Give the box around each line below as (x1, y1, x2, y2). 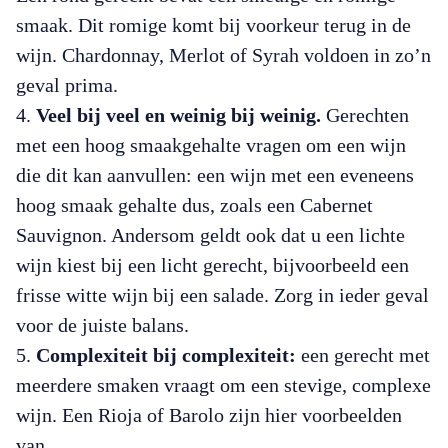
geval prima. (16, 74, 118, 96)
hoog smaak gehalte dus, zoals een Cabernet (16, 194, 373, 216)
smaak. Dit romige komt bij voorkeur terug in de (16, 14, 411, 36)
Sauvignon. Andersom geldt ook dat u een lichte (16, 224, 405, 246)
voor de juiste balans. (16, 314, 189, 336)
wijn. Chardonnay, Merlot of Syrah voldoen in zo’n (16, 44, 431, 66)
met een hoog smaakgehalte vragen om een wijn (16, 134, 406, 156)
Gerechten (321, 104, 409, 126)
